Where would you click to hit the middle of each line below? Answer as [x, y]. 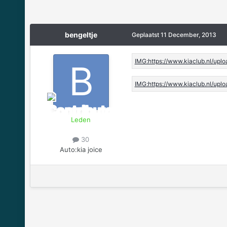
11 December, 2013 [188, 35]
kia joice [89, 149]
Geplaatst [146, 35]
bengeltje [81, 35]
